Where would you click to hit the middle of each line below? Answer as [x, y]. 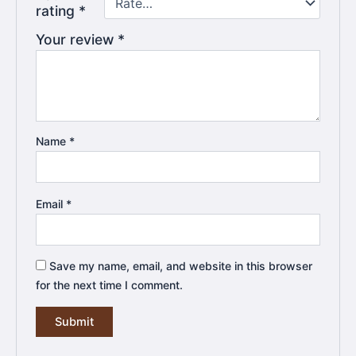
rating [58, 11]
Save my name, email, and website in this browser [181, 266]
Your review [77, 40]
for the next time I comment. [110, 285]
